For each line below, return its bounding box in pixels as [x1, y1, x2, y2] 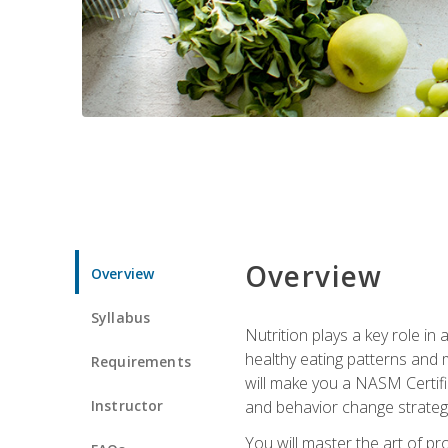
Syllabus [91, 307, 151, 327]
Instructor [91, 395, 164, 415]
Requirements [91, 351, 191, 371]
